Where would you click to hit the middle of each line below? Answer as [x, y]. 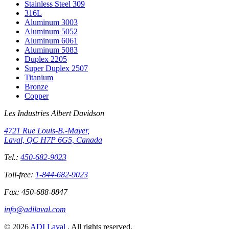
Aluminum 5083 [51, 50]
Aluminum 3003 [51, 22]
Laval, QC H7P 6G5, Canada [53, 140]
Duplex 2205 [46, 59]
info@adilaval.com [35, 210]
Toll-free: [19, 175]
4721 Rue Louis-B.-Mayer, [47, 131]
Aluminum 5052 [51, 32]
